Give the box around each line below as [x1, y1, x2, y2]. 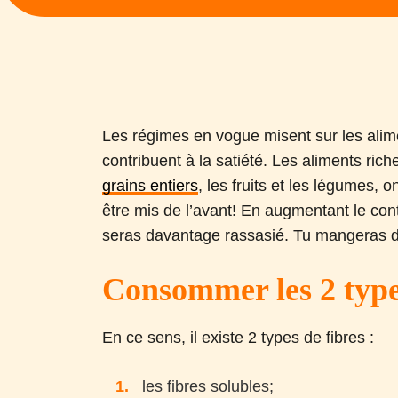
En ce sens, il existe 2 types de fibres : [102, 329, 375, 346]
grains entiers [102, 177, 199, 195]
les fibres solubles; [142, 378, 275, 395]
